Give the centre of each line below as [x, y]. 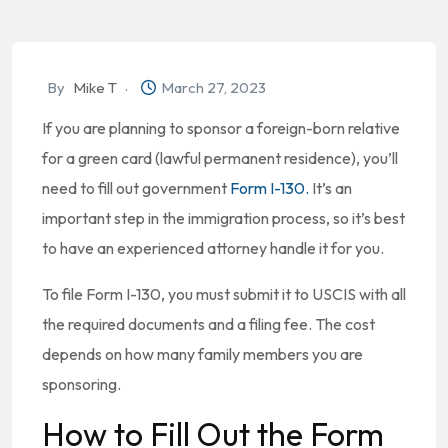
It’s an [330, 188]
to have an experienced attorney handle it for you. [213, 248]
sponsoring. [81, 384]
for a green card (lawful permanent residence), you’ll [220, 158]
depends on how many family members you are [202, 354]
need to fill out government [136, 188]
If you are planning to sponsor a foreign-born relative [221, 128]
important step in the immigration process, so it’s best [223, 218]
